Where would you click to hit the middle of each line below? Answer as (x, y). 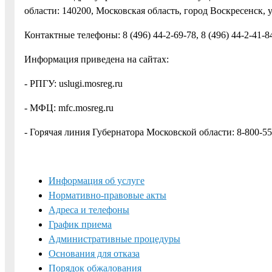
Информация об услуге (97, 180)
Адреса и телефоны (89, 209)
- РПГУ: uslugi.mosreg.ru (73, 83)
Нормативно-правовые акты (107, 195)
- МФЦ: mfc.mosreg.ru (69, 107)
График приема (80, 224)
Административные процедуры (114, 239)
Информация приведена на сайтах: (97, 59)
